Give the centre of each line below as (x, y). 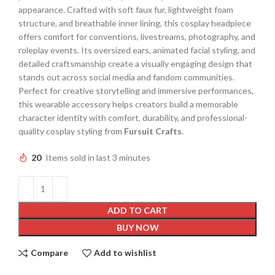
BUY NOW (137, 227)
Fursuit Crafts (153, 131)
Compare (49, 253)
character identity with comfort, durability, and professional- (133, 117)
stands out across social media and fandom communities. (126, 77)
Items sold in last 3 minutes (98, 158)
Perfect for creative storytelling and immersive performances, (136, 90)
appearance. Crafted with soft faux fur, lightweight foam (126, 9)
